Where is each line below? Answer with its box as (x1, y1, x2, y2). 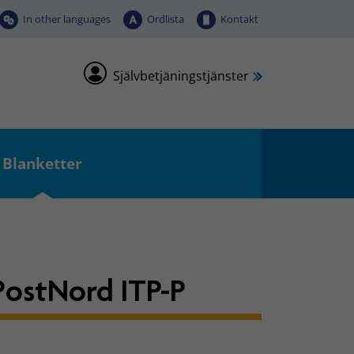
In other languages (23, 11, 111, 26)
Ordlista (147, 11, 184, 26)
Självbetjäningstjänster (113, 66, 249, 85)
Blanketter (2, 153, 82, 173)
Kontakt (220, 11, 258, 26)
